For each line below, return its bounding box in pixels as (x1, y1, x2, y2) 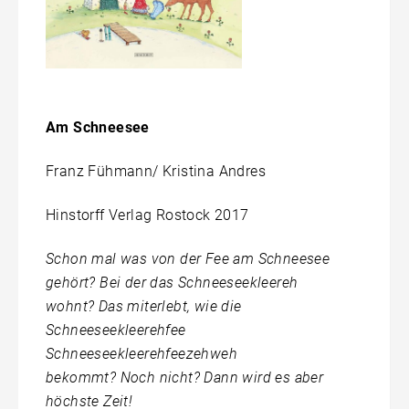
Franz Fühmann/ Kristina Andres (46, 163, 266, 181)
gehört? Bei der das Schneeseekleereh (46, 274, 299, 292)
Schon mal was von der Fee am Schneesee (46, 250, 330, 268)
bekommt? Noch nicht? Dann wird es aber (46, 369, 324, 387)
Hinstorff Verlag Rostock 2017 (46, 206, 249, 225)
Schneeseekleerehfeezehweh (46, 345, 237, 363)
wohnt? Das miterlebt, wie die (46, 298, 242, 316)
